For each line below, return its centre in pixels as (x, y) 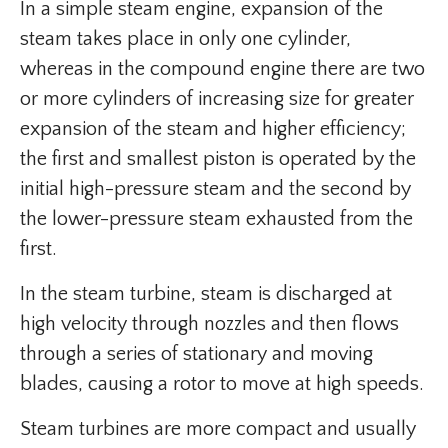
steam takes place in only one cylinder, (185, 39)
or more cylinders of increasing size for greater (217, 99)
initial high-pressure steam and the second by (215, 189)
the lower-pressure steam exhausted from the (216, 219)
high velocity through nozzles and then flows (209, 324)
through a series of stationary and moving (196, 354)
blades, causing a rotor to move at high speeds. (222, 384)
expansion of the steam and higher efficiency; (213, 129)
